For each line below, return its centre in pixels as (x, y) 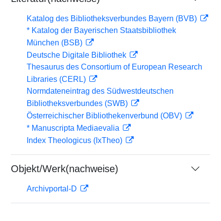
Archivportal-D (53, 189)
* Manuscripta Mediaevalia (74, 128)
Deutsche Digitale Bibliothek (77, 55)
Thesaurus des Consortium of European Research (114, 67)
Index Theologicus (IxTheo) (75, 140)
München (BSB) (55, 43)
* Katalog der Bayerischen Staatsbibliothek (101, 30)
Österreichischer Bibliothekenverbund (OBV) (105, 116)
